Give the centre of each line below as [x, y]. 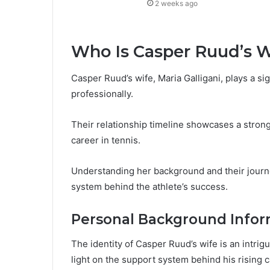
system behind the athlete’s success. [149, 187]
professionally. [102, 94]
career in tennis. [106, 140]
